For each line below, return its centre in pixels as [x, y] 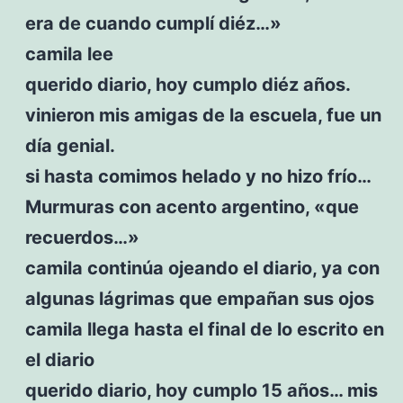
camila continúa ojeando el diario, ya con [202, 268]
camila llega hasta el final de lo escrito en [204, 329]
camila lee [69, 54]
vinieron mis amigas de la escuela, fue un [203, 115]
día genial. [70, 145]
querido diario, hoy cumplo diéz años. [187, 84]
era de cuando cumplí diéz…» [153, 23]
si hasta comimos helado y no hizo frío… [198, 176]
